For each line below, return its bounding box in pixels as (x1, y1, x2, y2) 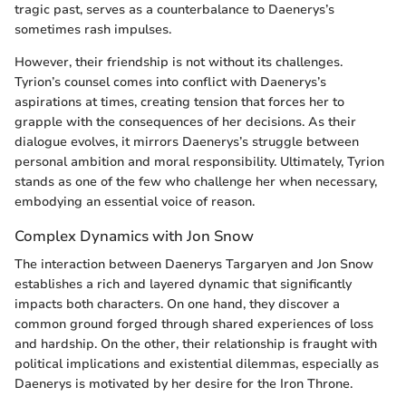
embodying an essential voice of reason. (14, 193, 255, 210)
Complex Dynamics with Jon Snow (14, 226, 254, 246)
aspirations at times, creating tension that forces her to (14, 93, 344, 111)
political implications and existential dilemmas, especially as (14, 355, 379, 373)
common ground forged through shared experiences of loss (14, 315, 373, 333)
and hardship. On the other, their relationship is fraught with (14, 335, 377, 353)
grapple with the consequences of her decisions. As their (14, 113, 356, 130)
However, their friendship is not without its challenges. (14, 53, 343, 71)
